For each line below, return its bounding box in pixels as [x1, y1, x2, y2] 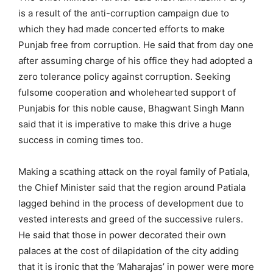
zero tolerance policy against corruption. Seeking [18, 70, 230, 82]
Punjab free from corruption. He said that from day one [18, 38, 253, 51]
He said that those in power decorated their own [18, 229, 226, 241]
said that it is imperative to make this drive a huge [18, 118, 232, 130]
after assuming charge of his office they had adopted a [18, 54, 252, 66]
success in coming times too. [18, 133, 143, 146]
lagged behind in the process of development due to [18, 197, 244, 209]
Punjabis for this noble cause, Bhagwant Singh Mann [18, 102, 244, 114]
